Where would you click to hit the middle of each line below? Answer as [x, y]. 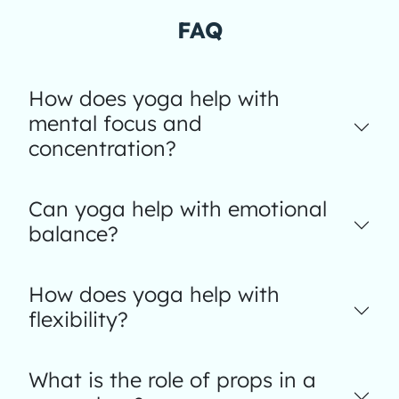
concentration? [102, 148]
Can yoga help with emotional [178, 209]
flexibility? [78, 319]
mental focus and [115, 123]
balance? [73, 234]
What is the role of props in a [172, 380]
